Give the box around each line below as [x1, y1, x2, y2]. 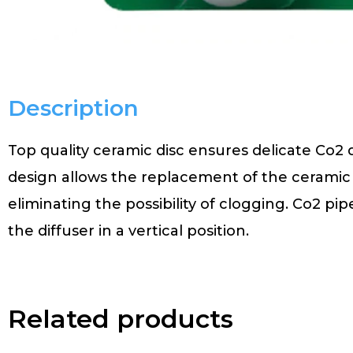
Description [8, 94, 139, 121]
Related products [8, 303, 233, 334]
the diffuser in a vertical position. [8, 221, 249, 240]
